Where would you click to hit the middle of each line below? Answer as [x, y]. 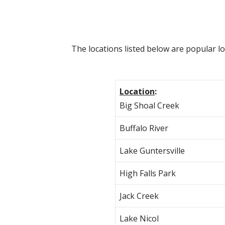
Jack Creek [139, 196]
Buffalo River [144, 128]
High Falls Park [148, 173]
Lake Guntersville [152, 150]
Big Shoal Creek [150, 105]
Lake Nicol [139, 218]
